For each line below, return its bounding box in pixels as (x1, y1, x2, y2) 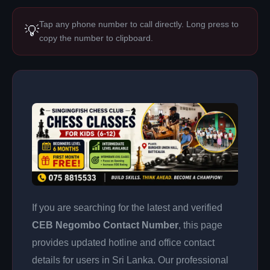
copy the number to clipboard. (39, 33, 153, 43)
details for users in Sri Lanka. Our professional (32, 254, 228, 265)
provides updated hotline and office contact (32, 237, 215, 248)
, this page (178, 219, 222, 230)
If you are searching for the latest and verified (32, 202, 222, 213)
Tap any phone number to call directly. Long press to (39, 19, 239, 29)
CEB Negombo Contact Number (32, 219, 178, 230)
